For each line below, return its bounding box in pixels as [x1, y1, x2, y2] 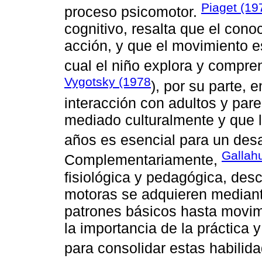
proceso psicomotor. [64, 4, 201, 20]
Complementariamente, [64, 151, 222, 168]
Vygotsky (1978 [64, 74, 151, 88]
